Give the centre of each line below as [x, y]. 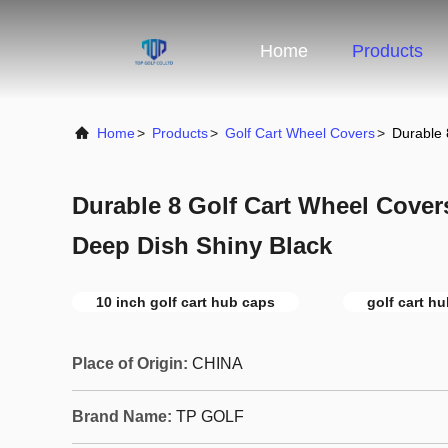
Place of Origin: [130, 363]
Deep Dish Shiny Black [202, 245]
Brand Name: [122, 416]
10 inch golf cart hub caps [185, 302]
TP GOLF [210, 416]
